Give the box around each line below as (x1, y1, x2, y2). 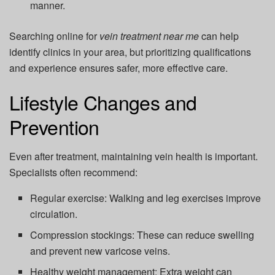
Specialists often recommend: (9, 165, 137, 179)
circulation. (30, 206, 78, 221)
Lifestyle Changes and (9, 87, 197, 116)
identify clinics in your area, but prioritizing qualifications (9, 45, 251, 60)
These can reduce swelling (134, 227, 255, 242)
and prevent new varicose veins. (30, 243, 171, 258)
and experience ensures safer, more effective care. (9, 61, 228, 76)
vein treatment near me (99, 29, 199, 44)
